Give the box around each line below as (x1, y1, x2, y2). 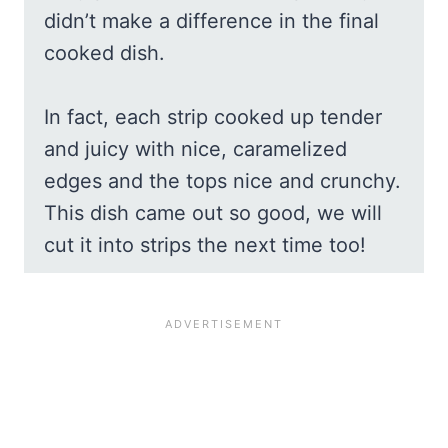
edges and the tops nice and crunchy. (44, 168, 401, 193)
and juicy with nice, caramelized (44, 136, 347, 161)
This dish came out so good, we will (44, 200, 382, 225)
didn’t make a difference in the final (44, 8, 379, 33)
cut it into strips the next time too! (44, 232, 366, 257)
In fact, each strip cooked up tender (44, 104, 382, 129)
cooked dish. (44, 40, 165, 65)
